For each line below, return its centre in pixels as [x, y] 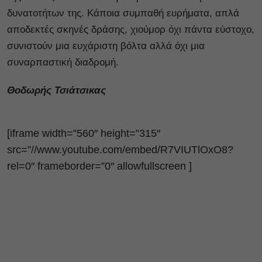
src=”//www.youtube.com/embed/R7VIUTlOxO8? [120, 149]
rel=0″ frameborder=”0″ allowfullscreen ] [99, 166]
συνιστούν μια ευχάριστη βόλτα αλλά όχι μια [106, 46]
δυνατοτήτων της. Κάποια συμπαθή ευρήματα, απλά [123, 13]
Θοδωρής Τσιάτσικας [56, 90]
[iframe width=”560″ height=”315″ [84, 133]
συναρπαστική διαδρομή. [63, 62]
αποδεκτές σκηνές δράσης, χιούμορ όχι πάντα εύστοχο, [131, 29]
